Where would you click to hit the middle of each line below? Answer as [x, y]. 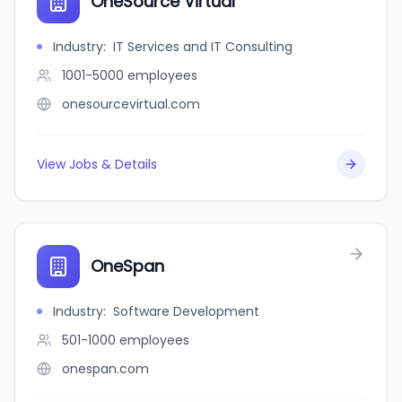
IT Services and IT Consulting [203, 47]
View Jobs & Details [97, 164]
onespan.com [105, 369]
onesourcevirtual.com [131, 104]
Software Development [186, 311]
